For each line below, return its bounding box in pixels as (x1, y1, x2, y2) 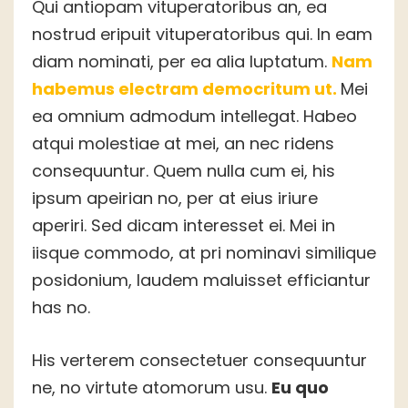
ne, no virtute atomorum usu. (32, 376, 271, 400)
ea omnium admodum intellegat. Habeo (32, 105, 357, 128)
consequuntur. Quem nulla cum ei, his (32, 159, 335, 183)
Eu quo (271, 376, 329, 400)
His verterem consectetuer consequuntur (32, 349, 367, 372)
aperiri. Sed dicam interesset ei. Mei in (32, 214, 335, 238)
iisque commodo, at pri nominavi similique (32, 241, 376, 265)
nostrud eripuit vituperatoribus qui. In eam (32, 23, 372, 46)
